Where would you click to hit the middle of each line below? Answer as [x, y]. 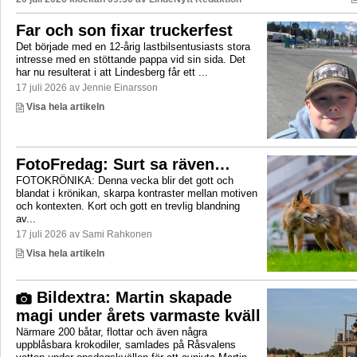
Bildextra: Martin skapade [131, 297]
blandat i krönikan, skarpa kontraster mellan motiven [136, 193]
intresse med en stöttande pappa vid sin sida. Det [130, 60]
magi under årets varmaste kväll [138, 315]
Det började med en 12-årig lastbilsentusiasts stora [133, 47]
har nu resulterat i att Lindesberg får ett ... [112, 73]
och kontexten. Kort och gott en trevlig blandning [127, 206]
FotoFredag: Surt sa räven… [123, 164]
